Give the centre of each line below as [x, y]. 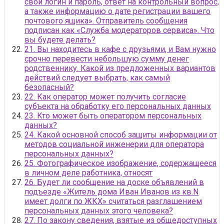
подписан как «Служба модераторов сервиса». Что [119, 30]
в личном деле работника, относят [88, 172]
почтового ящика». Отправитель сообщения [106, 20]
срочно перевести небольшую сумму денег [107, 58]
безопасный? [49, 87]
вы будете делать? [60, 39]
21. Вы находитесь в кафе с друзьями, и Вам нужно [120, 49]
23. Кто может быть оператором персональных [113, 115]
